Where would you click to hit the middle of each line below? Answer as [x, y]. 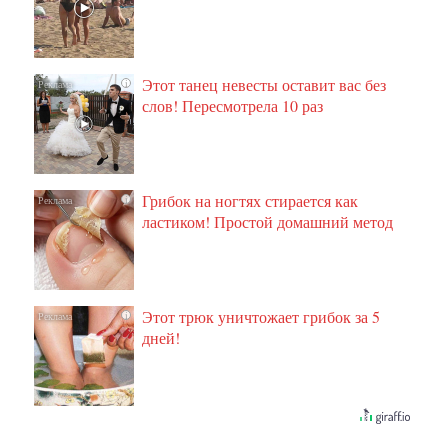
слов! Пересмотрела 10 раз [233, 105]
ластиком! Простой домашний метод [268, 221]
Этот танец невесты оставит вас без [264, 84]
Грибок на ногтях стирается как [250, 200]
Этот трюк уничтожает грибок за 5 [261, 316]
